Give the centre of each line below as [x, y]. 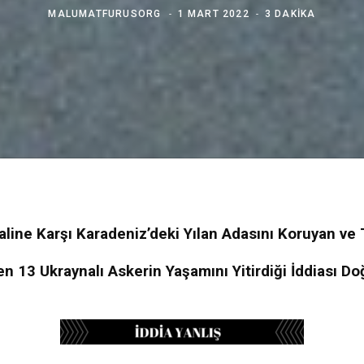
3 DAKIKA [290, 13]
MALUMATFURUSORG [105, 13]
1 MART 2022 [213, 13]
